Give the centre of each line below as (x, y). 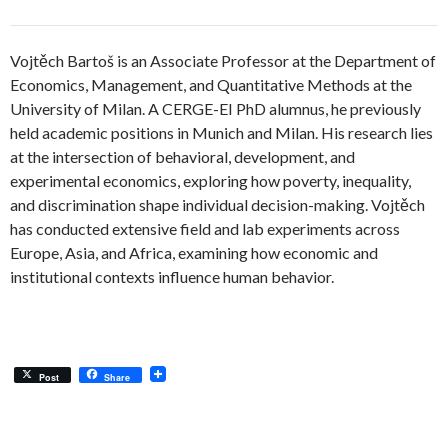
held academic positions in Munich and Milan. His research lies (221, 132)
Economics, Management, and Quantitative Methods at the (211, 84)
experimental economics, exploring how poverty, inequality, (210, 180)
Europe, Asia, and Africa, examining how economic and (194, 252)
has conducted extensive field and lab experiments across (205, 228)
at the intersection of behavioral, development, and (182, 156)
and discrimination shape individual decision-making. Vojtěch (217, 204)
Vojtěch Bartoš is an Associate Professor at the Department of (223, 60)
